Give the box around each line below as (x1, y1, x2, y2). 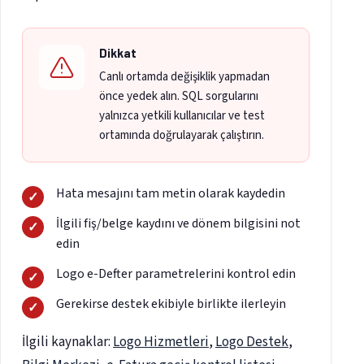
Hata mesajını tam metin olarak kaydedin (56, 184, 285, 203)
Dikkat (99, 45, 136, 61)
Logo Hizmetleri (113, 332, 209, 353)
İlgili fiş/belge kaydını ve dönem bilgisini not (56, 214, 301, 233)
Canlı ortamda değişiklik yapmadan (99, 68, 270, 86)
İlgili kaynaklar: (22, 332, 113, 353)
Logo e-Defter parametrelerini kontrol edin (56, 265, 296, 284)
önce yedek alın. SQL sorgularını (99, 88, 258, 106)
